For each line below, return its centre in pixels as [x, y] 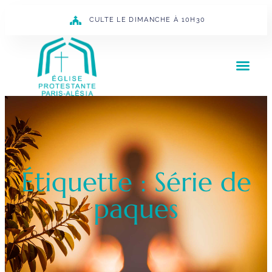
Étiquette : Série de [136, 182]
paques [136, 209]
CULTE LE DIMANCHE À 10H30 [147, 20]
